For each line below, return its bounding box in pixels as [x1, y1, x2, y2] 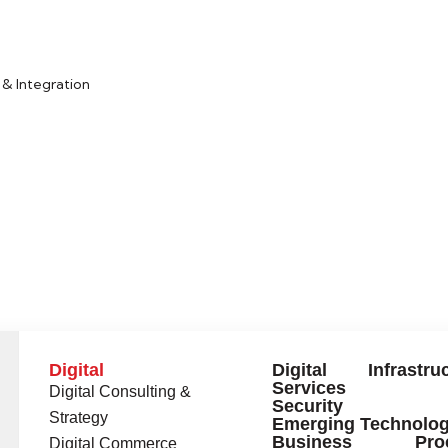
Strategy [48, 409, 108, 426]
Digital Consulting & [48, 383, 191, 400]
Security [271, 396, 343, 416]
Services [271, 378, 346, 398]
